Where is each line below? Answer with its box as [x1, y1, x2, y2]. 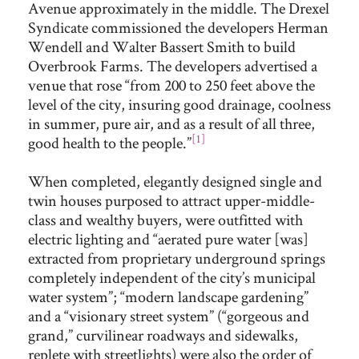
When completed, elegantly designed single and [28, 171, 322, 192]
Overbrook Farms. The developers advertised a [28, 55, 317, 76]
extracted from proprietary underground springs [28, 248, 325, 268]
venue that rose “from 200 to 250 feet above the [28, 75, 315, 95]
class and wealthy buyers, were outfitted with [28, 209, 303, 230]
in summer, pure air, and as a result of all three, [28, 113, 315, 134]
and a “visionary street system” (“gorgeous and [28, 305, 309, 326]
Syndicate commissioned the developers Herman [28, 17, 329, 38]
